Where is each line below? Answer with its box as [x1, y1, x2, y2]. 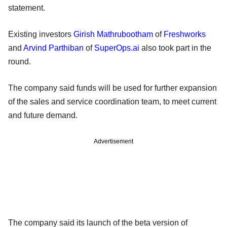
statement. [8, 3, 47, 12]
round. [8, 57, 35, 66]
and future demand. [8, 110, 82, 120]
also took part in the [139, 43, 211, 52]
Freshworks [164, 29, 206, 39]
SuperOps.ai [94, 43, 139, 52]
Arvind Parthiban [23, 43, 84, 52]
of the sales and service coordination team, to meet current [8, 97, 216, 106]
